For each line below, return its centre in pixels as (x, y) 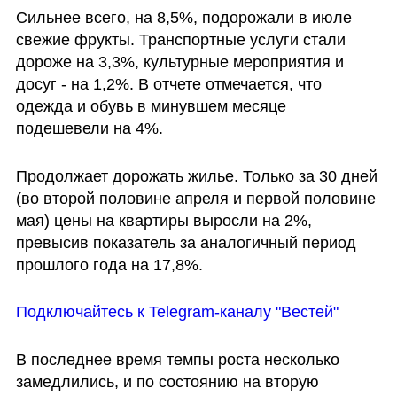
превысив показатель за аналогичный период (186, 242)
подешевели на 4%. (89, 128)
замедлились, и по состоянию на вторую (167, 382)
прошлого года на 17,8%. (109, 265)
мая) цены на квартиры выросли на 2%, (163, 220)
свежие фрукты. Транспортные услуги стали (180, 39)
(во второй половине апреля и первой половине (195, 198)
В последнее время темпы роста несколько (177, 360)
